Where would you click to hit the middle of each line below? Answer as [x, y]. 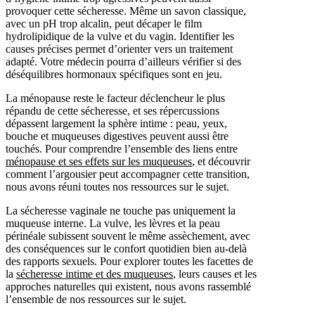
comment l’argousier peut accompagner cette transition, [128, 174]
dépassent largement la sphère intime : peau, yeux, [116, 123]
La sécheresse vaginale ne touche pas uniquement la [121, 210]
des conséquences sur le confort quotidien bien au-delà [126, 248]
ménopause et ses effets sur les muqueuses [99, 161]
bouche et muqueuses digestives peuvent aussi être [117, 136]
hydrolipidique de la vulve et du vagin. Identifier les [120, 36]
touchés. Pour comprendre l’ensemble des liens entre [122, 148]
